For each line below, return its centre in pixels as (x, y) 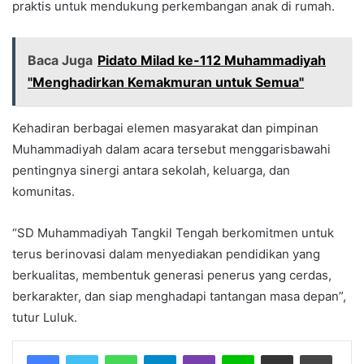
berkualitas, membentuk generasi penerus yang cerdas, (172, 275)
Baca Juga (60, 60)
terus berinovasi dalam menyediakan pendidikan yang (166, 253)
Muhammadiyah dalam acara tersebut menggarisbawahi (171, 149)
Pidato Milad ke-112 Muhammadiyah (212, 60)
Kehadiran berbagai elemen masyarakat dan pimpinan (165, 128)
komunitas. (43, 191)
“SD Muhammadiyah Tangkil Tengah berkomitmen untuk (173, 232)
